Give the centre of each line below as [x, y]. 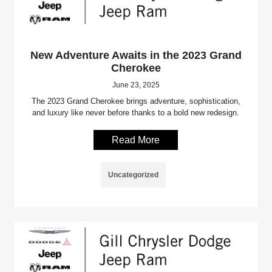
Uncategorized [134, 175]
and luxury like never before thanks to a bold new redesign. [136, 112]
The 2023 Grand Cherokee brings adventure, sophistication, [136, 101]
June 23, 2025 [136, 85]
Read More [136, 140]
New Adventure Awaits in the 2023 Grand [136, 55]
